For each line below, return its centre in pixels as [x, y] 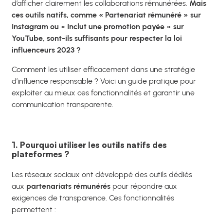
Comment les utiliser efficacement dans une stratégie [103, 70]
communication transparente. [63, 105]
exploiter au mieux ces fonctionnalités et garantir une [103, 93]
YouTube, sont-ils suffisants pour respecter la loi [97, 38]
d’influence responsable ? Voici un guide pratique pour [104, 81]
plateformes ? [40, 154]
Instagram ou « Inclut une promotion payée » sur [98, 27]
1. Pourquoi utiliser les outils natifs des [89, 145]
